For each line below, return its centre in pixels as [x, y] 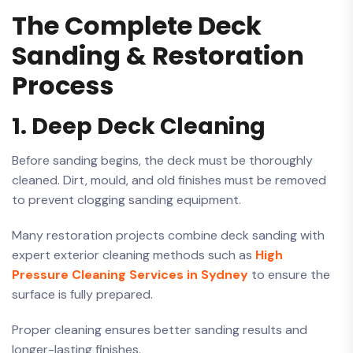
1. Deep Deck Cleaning [139, 126]
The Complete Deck [137, 26]
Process [63, 85]
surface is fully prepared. [82, 294]
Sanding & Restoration [158, 56]
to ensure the [289, 275]
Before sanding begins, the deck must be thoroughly [162, 160]
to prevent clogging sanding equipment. [126, 200]
